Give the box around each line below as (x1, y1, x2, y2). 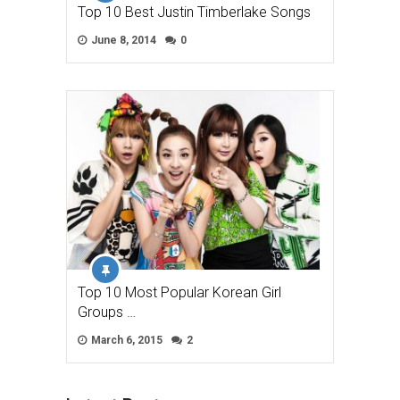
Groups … (78, 303, 136, 321)
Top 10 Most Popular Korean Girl (78, 283, 281, 301)
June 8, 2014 (88, 33, 156, 46)
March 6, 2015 (88, 333, 162, 346)
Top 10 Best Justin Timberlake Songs (78, 3, 311, 21)
